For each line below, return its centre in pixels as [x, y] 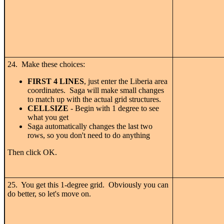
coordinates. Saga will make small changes [96, 90]
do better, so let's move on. [49, 193]
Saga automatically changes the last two [90, 126]
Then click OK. [32, 152]
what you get [48, 117]
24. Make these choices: [46, 64]
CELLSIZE [48, 108]
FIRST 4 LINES [56, 81]
